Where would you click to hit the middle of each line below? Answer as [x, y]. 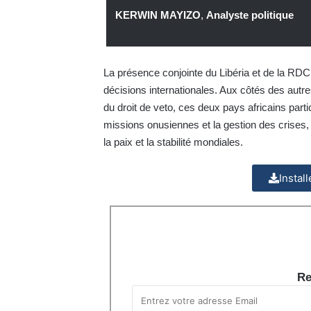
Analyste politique [250, 15]
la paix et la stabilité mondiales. [173, 142]
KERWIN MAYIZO [158, 15]
